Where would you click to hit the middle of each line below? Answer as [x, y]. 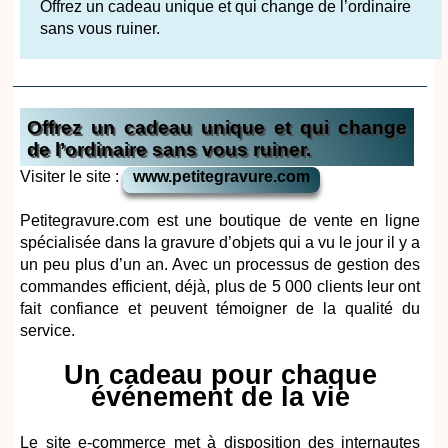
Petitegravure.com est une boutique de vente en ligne [220, 221]
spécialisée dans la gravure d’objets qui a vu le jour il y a [220, 243]
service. [48, 331]
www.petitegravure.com [222, 177]
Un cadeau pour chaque [220, 375]
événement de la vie [220, 397]
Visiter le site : [72, 177]
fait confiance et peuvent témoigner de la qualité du [220, 309]
